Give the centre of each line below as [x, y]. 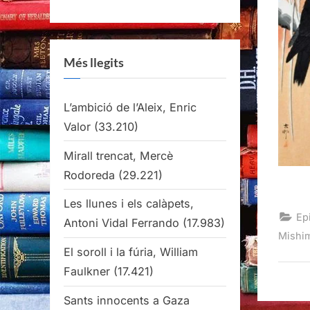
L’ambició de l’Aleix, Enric [130, 107]
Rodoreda [89, 175]
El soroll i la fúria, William [131, 252]
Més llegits [94, 63]
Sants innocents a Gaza [127, 301]
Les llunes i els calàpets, [129, 204]
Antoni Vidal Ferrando [121, 223]
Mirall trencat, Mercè [118, 155]
